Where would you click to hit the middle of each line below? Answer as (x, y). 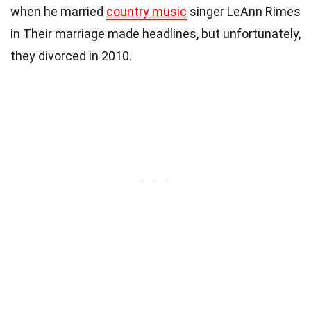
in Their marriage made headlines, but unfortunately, (155, 33)
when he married (58, 11)
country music (146, 11)
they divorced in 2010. (71, 56)
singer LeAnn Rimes (244, 11)
